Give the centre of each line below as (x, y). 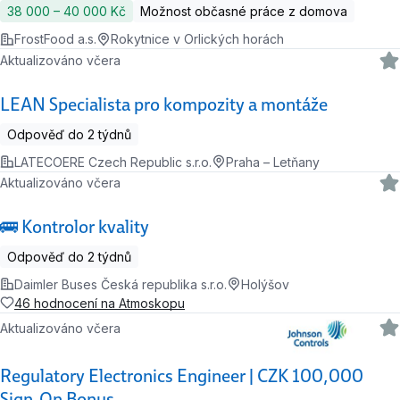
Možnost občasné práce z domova (244, 12)
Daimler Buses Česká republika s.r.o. (121, 284)
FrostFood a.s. (55, 39)
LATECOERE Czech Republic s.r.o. (113, 162)
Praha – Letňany (273, 162)
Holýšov (265, 284)
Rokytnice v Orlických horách (197, 39)
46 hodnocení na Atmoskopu (100, 303)
